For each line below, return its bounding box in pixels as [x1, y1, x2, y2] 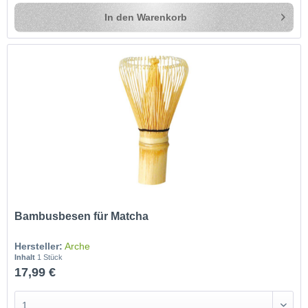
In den [104, 11, 135, 23]
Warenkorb [137, 11, 188, 23]
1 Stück [37, 253, 63, 262]
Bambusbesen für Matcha [14, 210, 149, 223]
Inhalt [14, 253, 38, 262]
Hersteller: [14, 241, 63, 252]
